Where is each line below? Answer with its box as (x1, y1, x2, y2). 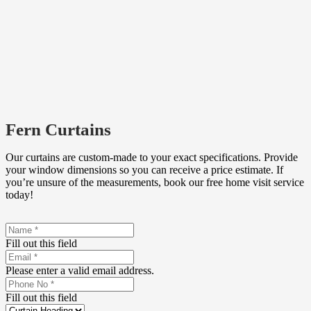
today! (6, 188, 33, 201)
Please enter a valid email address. (6, 264, 154, 276)
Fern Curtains (6, 119, 111, 139)
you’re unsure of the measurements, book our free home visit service (6, 176, 304, 188)
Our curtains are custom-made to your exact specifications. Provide (6, 151, 298, 163)
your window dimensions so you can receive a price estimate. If (6, 163, 283, 176)
